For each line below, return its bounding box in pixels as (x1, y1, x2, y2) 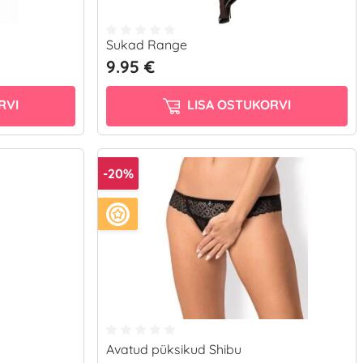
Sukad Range (106, 36, 187, 53)
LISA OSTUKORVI (183, 96, 291, 113)
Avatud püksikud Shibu (106, 341, 241, 357)
